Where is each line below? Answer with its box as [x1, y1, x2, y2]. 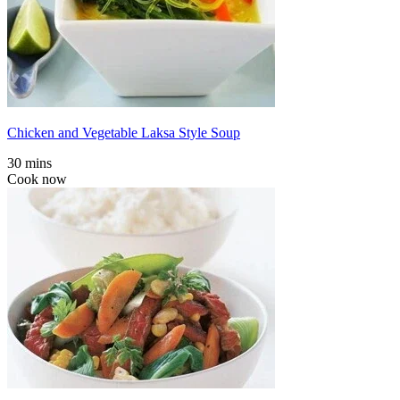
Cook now [7, 171, 67, 187]
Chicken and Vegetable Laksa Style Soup [7, 125, 240, 141]
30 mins [7, 155, 52, 171]
